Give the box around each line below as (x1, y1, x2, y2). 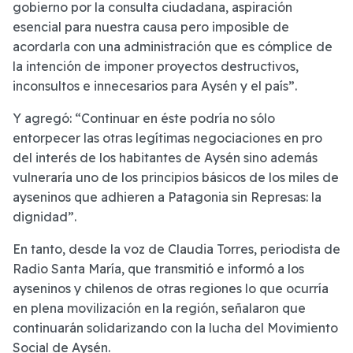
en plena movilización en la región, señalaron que (13, 300, 306, 317)
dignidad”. (13, 209, 76, 225)
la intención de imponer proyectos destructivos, (13, 58, 299, 75)
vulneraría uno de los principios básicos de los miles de (13, 169, 339, 186)
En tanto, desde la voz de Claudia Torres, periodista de (13, 241, 340, 258)
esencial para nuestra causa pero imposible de (13, 19, 289, 35)
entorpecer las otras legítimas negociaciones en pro (13, 130, 322, 147)
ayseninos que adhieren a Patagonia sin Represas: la (13, 189, 321, 206)
